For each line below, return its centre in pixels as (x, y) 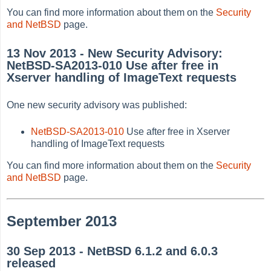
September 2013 (62, 221)
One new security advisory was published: (97, 105)
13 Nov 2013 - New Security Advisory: (115, 53)
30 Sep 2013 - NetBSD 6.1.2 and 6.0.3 (113, 251)
